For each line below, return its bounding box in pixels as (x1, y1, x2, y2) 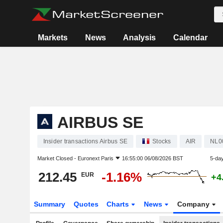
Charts (107, 200, 131, 208)
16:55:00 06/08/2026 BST (121, 155, 183, 161)
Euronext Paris (77, 155, 113, 161)
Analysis (123, 33, 156, 42)
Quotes (73, 200, 99, 208)
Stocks (152, 138, 171, 145)
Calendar (173, 33, 208, 42)
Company (177, 200, 212, 208)
